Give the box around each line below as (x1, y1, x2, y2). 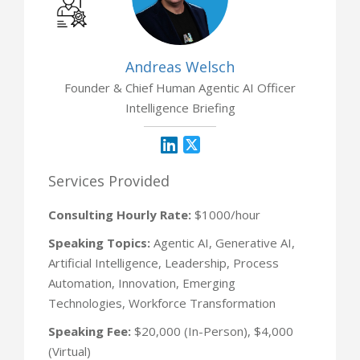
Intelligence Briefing (125, 99, 235, 116)
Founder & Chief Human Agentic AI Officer (64, 79, 296, 96)
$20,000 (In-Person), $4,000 (131, 322, 293, 339)
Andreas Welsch (125, 56, 235, 76)
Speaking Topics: (48, 234, 150, 251)
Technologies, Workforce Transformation (48, 294, 276, 311)
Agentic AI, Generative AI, (150, 234, 295, 251)
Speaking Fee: (48, 322, 131, 339)
